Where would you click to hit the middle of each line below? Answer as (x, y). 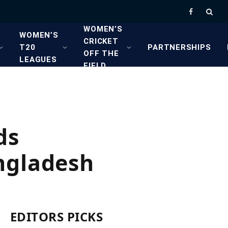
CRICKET (101, 41)
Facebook (204, 16)
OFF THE (101, 53)
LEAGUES (38, 60)
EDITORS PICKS (57, 217)
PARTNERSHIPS (179, 47)
